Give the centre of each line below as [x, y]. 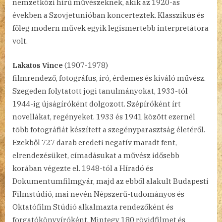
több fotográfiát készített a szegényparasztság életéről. [109, 129]
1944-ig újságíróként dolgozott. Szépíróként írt [97, 104]
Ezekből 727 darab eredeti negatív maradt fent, [95, 142]
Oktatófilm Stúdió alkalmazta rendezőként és [93, 207]
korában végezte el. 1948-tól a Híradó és [83, 168]
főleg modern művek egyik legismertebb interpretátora [111, 28]
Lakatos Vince [38, 65]
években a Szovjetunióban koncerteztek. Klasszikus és [108, 15]
